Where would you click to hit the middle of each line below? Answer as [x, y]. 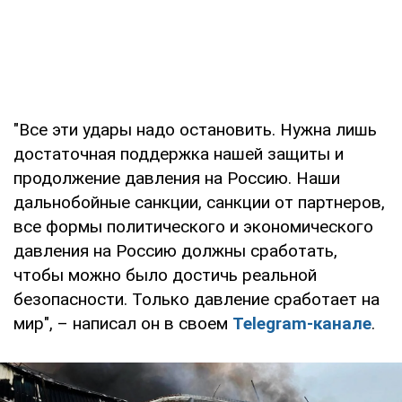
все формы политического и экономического [193, 227]
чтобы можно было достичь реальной [165, 275]
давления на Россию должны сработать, [175, 251]
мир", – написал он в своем [123, 324]
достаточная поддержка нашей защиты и [179, 154]
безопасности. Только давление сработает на [197, 300]
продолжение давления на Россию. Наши [177, 179]
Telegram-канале [302, 324]
